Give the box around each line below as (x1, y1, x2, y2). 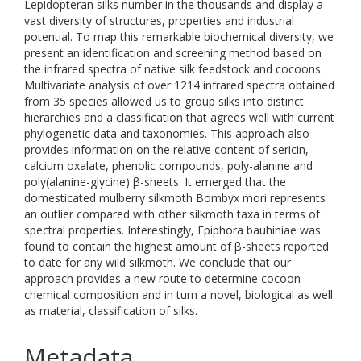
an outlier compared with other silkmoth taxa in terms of (24, 206, 320, 222)
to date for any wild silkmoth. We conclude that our (24, 255, 291, 270)
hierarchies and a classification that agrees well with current (24, 110, 334, 125)
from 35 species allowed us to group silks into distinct (24, 93, 304, 109)
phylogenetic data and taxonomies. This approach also (24, 126, 309, 141)
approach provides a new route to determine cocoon (24, 271, 301, 286)
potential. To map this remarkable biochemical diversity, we (24, 29, 334, 44)
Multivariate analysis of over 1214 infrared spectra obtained (24, 77, 334, 93)
